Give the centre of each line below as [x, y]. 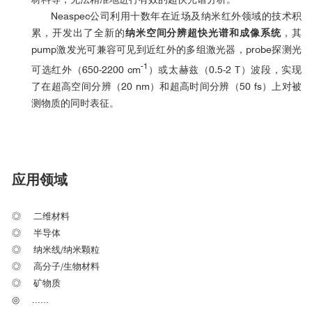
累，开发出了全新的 [78, 33]
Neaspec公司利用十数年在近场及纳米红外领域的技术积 [176, 16]
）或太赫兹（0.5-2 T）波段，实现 [225, 69]
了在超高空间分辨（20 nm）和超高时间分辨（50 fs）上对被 [166, 86]
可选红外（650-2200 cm [86, 69]
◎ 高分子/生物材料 [56, 266]
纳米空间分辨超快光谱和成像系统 [203, 33]
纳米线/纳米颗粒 [67, 249]
